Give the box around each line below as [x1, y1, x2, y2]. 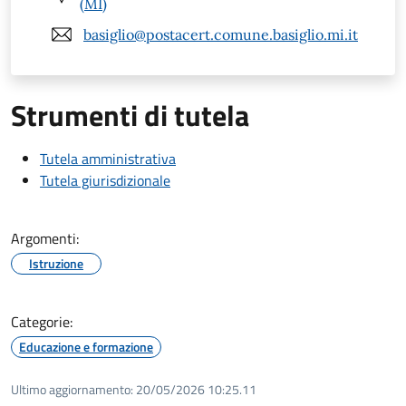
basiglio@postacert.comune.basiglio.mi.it [83, 24, 358, 43]
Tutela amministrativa [40, 148, 176, 170]
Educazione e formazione [19, 337, 153, 357]
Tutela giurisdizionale [40, 169, 170, 192]
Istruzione [29, 254, 83, 274]
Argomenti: [11, 227, 79, 250]
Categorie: [11, 311, 72, 333]
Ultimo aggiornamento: [11, 380, 133, 400]
